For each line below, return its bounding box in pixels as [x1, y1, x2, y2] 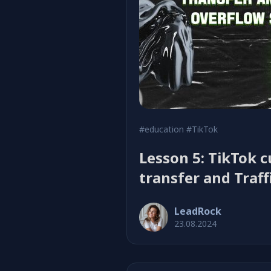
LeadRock [174, 204, 221, 218]
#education [139, 123, 184, 135]
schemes [139, 188, 201, 207]
